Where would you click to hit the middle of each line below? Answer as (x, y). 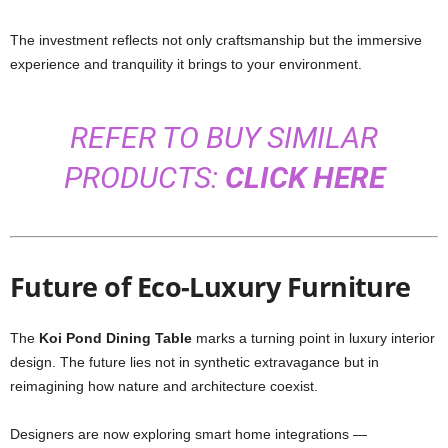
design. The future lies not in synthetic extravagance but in (194, 362)
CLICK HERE (304, 177)
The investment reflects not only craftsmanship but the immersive (216, 40)
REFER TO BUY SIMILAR (224, 137)
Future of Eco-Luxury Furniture (210, 286)
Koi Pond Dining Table (115, 338)
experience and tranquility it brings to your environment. (186, 64)
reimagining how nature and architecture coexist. (164, 386)
